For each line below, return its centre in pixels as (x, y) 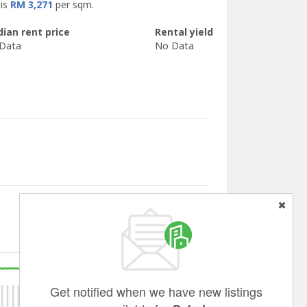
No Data (174, 46)
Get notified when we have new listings (156, 291)
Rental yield (184, 32)
